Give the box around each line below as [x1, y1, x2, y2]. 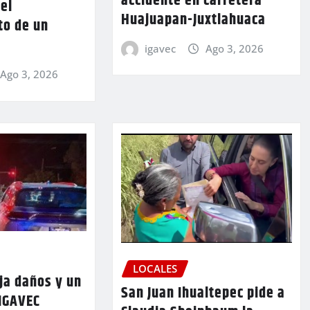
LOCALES [132, 261, 177, 275]
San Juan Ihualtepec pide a [120, 282, 285, 306]
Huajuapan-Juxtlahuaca [120, 8, 266, 32]
